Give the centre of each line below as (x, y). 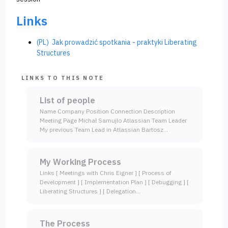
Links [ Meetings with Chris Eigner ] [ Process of (106, 173)
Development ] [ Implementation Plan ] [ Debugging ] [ (114, 182)
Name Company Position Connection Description (107, 111)
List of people (67, 101)
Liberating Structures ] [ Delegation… (90, 191)
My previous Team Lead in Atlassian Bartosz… (104, 130)
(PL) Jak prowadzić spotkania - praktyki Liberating (117, 42)
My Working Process (80, 162)
